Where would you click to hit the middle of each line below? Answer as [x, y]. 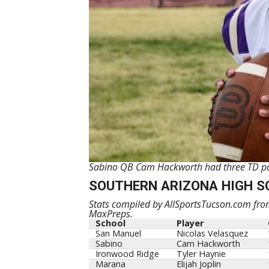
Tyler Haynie [201, 253]
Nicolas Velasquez [212, 233]
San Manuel [118, 233]
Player [190, 223]
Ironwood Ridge [127, 253]
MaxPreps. [110, 213]
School [110, 223]
